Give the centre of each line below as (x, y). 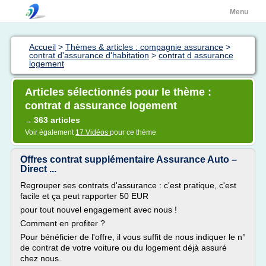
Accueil (42, 47)
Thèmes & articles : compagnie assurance (144, 47)
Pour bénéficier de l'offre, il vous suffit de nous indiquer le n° (133, 237)
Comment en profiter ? (63, 223)
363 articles (57, 120)
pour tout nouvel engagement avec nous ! (99, 210)
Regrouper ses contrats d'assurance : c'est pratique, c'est (128, 185)
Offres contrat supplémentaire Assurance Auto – (129, 159)
